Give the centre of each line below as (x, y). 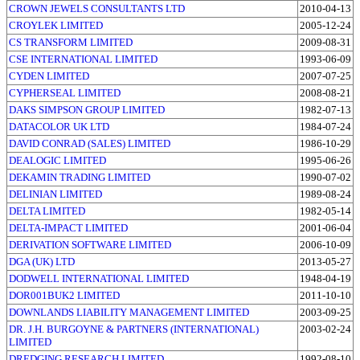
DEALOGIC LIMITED (57, 160)
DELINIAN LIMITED (55, 194)
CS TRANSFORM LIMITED (71, 42)
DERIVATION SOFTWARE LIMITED (90, 244)
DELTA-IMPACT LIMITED (68, 227)
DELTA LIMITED (47, 211)
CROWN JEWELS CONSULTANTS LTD (97, 8)
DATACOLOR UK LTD (59, 126)
